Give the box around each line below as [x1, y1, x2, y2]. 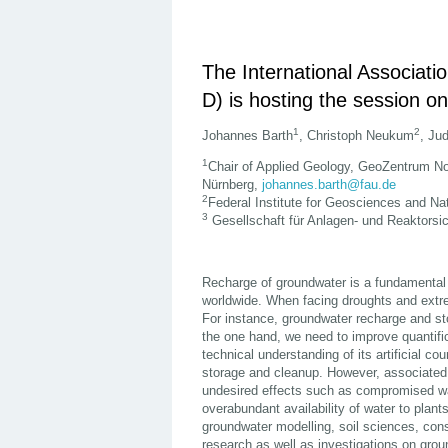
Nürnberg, [202, 177, 262, 193]
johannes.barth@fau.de [262, 177, 396, 193]
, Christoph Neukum [299, 128, 414, 144]
